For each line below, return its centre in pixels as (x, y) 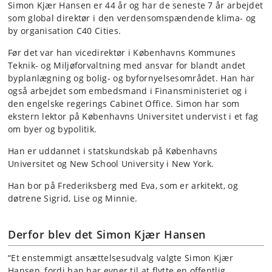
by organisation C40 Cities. (65, 31)
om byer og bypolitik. (53, 129)
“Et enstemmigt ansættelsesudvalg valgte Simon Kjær (121, 258)
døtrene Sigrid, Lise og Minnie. (73, 198)
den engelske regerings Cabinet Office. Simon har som (124, 104)
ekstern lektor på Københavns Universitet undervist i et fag (133, 116)
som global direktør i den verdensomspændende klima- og (132, 18)
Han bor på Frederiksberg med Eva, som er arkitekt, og (123, 185)
